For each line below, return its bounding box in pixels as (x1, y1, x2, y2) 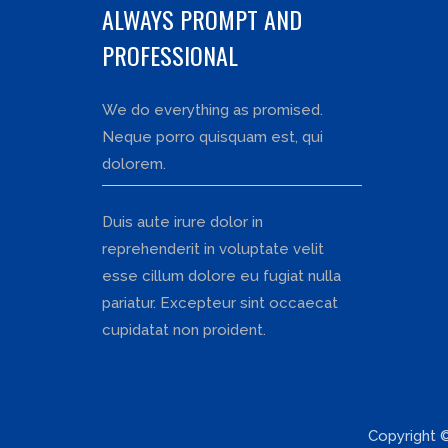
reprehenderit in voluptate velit (102, 239, 324, 258)
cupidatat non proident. (102, 320, 266, 339)
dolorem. (102, 154, 166, 173)
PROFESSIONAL (102, 36, 238, 73)
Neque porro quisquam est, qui (102, 127, 323, 146)
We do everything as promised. (102, 100, 323, 119)
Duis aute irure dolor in (102, 212, 263, 231)
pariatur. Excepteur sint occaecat (102, 293, 338, 312)
